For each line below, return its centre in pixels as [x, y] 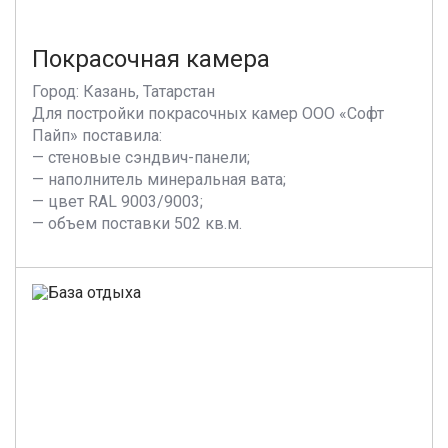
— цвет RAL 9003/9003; [117, 201]
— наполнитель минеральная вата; [159, 179]
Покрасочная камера [151, 59]
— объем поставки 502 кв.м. [137, 223]
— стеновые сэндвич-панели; [141, 157]
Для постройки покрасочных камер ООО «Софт [208, 113]
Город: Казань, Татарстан [123, 91]
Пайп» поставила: [97, 135]
